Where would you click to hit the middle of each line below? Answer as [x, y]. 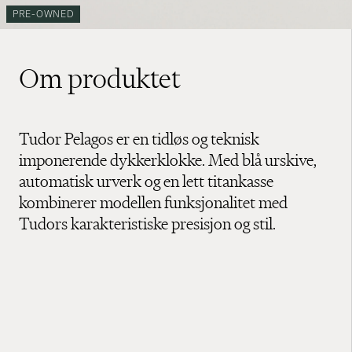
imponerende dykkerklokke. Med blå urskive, [168, 159]
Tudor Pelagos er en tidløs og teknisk [139, 138]
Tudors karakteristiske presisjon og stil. [147, 223]
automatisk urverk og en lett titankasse [146, 181]
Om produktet [99, 78]
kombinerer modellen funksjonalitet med [153, 202]
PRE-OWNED [44, 14]
